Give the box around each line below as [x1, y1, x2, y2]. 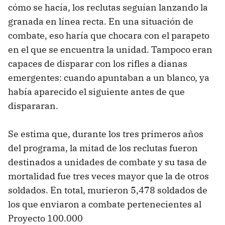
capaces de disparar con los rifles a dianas [8, 57, 187, 69]
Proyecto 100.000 [8, 212, 83, 224]
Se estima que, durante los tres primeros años [8, 128, 203, 140]
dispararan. [8, 99, 58, 111]
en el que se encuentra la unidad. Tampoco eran [8, 43, 212, 55]
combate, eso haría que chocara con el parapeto [8, 29, 209, 41]
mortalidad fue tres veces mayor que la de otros [8, 170, 209, 182]
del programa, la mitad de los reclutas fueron [8, 142, 198, 154]
